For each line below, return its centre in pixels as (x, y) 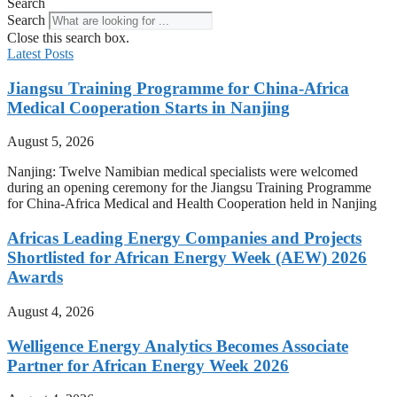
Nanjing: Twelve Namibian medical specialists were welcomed (183, 172)
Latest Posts (40, 54)
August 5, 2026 (51, 142)
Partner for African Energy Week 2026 (148, 365)
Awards (35, 277)
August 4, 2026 (51, 311)
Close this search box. (68, 38)
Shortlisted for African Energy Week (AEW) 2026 (187, 258)
